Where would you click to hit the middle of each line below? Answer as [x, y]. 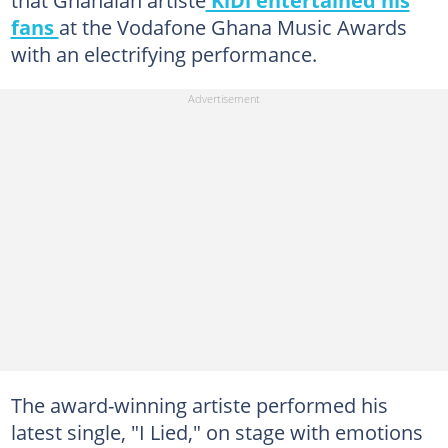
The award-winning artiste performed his [199, 404]
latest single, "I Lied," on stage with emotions [216, 431]
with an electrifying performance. [163, 54]
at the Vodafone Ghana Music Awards [232, 27]
